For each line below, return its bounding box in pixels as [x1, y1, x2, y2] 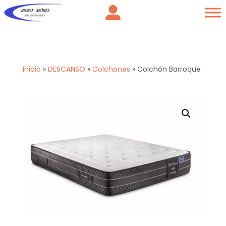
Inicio [22, 64, 41, 74]
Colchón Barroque [137, 64, 201, 74]
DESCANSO [47, 64, 85, 74]
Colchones [92, 64, 130, 74]
